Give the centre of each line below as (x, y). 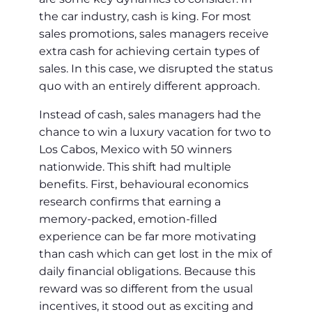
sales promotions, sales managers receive (154, 34)
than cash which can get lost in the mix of (155, 254)
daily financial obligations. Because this (147, 272)
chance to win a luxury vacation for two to (155, 132)
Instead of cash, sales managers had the (150, 115)
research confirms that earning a (130, 202)
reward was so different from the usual (146, 289)
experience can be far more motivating (148, 237)
